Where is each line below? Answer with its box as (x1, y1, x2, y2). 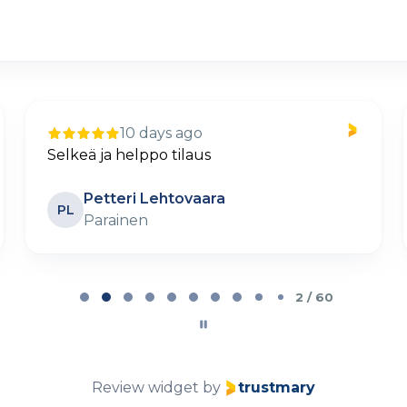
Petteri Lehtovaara (84, 190, 225, 208)
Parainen (84, 212, 148, 230)
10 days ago (120, 124, 203, 143)
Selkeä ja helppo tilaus (47, 146, 211, 164)
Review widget (92, 379, 199, 397)
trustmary (238, 379, 315, 397)
